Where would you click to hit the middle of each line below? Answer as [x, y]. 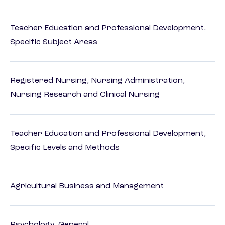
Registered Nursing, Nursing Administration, [97, 81]
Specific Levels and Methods [65, 148]
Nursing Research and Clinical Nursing [85, 95]
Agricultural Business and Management [87, 187]
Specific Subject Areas [54, 42]
